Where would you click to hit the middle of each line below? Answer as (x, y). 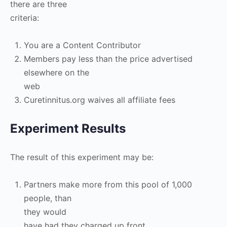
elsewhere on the (56, 72)
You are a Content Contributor (82, 45)
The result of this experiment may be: (82, 157)
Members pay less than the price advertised (108, 59)
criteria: (25, 18)
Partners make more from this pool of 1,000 (108, 184)
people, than (48, 198)
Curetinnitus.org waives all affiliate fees (100, 100)
